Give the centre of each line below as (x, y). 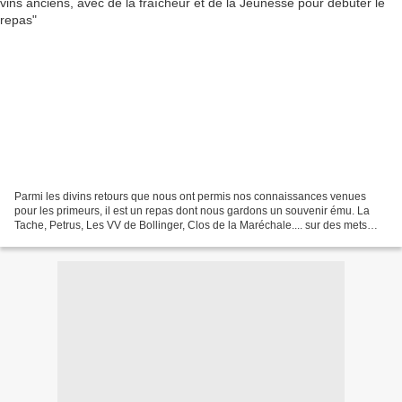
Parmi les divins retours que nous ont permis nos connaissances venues (190, 196)
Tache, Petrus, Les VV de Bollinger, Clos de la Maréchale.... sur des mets (191, 225)
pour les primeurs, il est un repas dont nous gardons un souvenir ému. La (192, 210)
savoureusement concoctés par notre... (109, 239)
